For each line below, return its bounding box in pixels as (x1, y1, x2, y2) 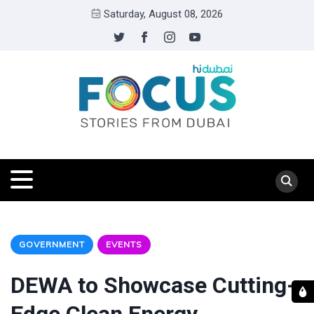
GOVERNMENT (19, 239, 85, 250)
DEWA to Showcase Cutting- (11, 272, 296, 299)
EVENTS (106, 239, 142, 250)
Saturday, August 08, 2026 (104, 8, 223, 20)
